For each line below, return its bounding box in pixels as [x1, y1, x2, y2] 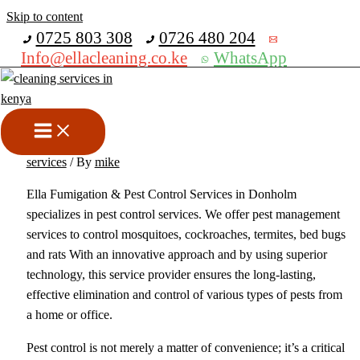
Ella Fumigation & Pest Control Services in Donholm [26, 186, 297, 201]
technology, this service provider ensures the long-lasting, [26, 267, 316, 281]
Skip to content [6, 10, 83, 23]
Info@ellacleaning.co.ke [21, 47, 187, 67]
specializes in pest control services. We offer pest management [26, 207, 340, 221]
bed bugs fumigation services [26, 136, 174, 150]
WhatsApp [214, 47, 287, 67]
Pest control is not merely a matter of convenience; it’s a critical [26, 340, 345, 354]
